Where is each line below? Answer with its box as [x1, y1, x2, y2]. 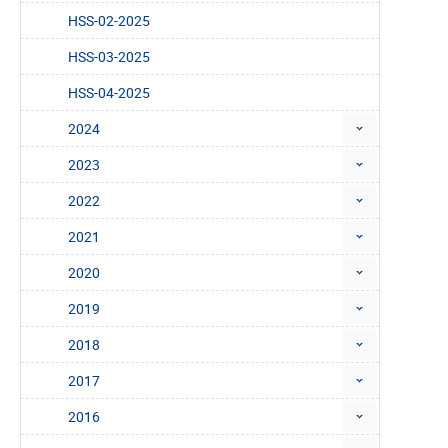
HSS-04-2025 [68, 83, 150, 103]
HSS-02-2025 [68, 11, 150, 31]
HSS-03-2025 [68, 47, 150, 67]
